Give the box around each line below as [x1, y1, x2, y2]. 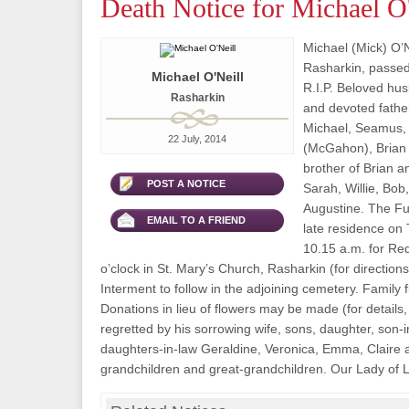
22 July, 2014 [168, 133, 226, 144]
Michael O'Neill [151, 69, 244, 84]
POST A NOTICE [147, 178, 225, 189]
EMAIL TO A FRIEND [147, 215, 246, 225]
